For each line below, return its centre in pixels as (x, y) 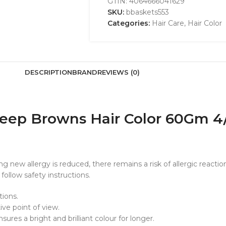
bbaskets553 (147, 12)
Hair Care (168, 23)
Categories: (128, 23)
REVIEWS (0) (119, 72)
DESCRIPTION (48, 72)
